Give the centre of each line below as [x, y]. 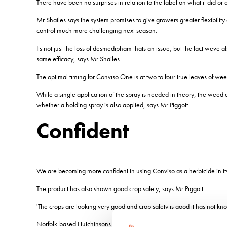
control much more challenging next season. [97, 30]
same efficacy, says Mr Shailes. [79, 59]
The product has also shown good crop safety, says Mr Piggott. [121, 188]
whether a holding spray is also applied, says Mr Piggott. [113, 105]
